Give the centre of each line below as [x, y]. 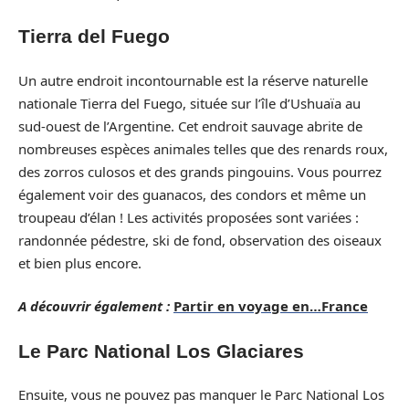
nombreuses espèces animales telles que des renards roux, [203, 148]
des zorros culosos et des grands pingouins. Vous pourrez [200, 171]
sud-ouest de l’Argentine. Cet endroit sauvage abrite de [190, 126]
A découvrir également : [94, 306]
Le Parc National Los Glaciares [161, 351]
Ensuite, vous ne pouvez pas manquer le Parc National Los [201, 394]
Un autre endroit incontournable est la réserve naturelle [193, 80]
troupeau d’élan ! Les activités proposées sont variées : [189, 217]
